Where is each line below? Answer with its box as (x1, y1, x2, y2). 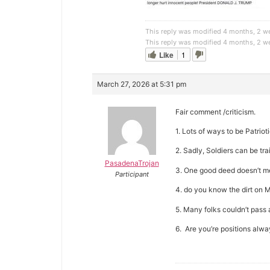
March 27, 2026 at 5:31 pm (97, 79, 186, 89)
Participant (115, 169, 149, 178)
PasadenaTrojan (104, 158, 159, 168)
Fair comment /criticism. (175, 107, 256, 116)
